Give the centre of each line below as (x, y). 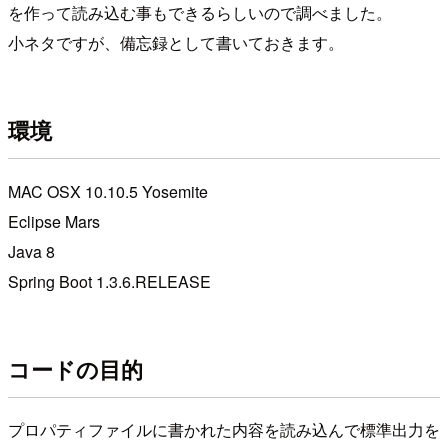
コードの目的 (75, 369)
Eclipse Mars (54, 221)
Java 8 (31, 251)
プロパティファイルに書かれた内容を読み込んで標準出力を (224, 430)
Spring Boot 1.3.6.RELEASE (109, 281)
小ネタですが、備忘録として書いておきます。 (176, 42)
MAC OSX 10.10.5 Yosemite (108, 191)
